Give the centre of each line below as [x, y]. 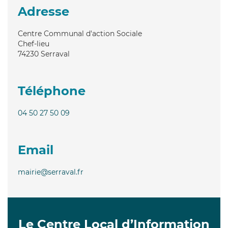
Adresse [44, 11]
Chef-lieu [34, 44]
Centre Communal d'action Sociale [80, 33]
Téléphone [52, 91]
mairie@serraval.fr [51, 172]
